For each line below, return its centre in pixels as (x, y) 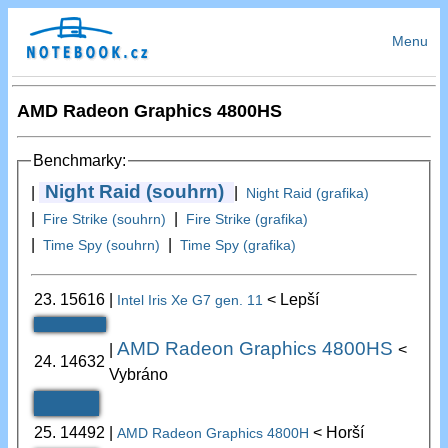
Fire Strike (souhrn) (105, 219)
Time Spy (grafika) (238, 245)
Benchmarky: (80, 161)
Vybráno (139, 374)
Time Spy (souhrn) (102, 245)
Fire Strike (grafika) (247, 219)
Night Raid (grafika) (308, 193)
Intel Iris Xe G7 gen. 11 (192, 300)
